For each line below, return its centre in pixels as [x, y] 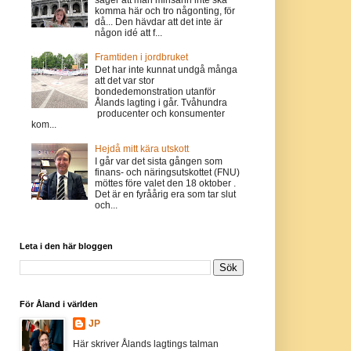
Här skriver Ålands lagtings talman [145, 344]
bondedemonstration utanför [156, 92]
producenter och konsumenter [160, 114]
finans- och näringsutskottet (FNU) [168, 173]
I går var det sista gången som [159, 162]
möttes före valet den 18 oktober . [166, 184]
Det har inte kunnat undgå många [166, 70]
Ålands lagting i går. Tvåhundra [161, 103]
